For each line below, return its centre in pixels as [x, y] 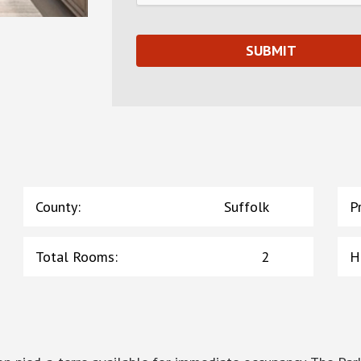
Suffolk [246, 206]
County [56, 206]
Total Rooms [75, 256]
